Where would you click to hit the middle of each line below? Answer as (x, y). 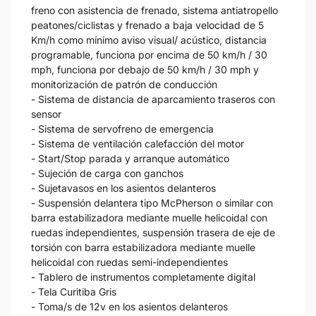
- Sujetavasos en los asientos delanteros (123, 188)
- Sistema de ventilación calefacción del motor (138, 143)
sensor (46, 114)
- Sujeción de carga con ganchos (107, 173)
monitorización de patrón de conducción (124, 84)
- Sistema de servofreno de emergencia (122, 128)
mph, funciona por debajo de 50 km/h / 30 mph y (145, 69)
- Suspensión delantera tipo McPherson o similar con (152, 202)
